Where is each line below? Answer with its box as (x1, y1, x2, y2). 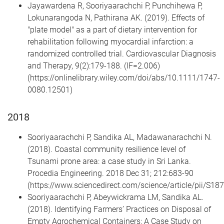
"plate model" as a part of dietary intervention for (27, 24, 197, 34)
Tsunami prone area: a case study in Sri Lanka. (27, 156, 191, 166)
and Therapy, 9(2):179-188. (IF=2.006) (27, 60, 160, 70)
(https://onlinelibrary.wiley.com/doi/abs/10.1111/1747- (27, 72, 220, 82)
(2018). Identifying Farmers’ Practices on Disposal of (27, 204, 211, 214)
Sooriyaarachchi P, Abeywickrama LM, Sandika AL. (27, 192, 203, 202)
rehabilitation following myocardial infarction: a (27, 36, 193, 46)
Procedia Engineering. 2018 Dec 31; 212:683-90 (27, 168, 193, 178)
